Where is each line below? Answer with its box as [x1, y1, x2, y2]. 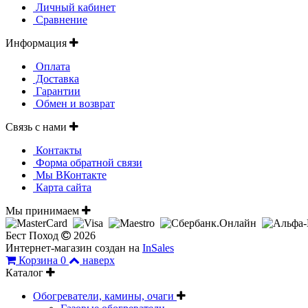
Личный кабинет [33, 1, 115, 14]
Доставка [33, 73, 79, 85]
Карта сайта [33, 181, 91, 194]
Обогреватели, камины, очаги [33, 290, 177, 302]
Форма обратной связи [33, 157, 142, 169]
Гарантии [33, 85, 80, 98]
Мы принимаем [5, 205, 82, 217]
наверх [82, 254, 115, 267]
